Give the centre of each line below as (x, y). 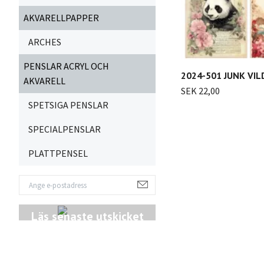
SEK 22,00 (200, 91)
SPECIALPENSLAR (65, 129)
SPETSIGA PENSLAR (68, 105)
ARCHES (45, 42)
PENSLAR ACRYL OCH (66, 66)
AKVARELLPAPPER (61, 18)
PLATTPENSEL (58, 153)
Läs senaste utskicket (87, 216)
